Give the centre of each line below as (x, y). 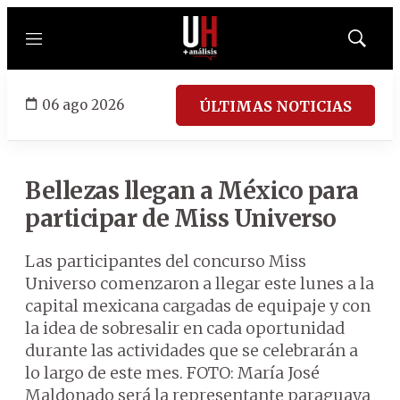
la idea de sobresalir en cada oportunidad (185, 328)
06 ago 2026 (83, 104)
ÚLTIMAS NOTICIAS (275, 106)
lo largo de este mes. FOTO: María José (172, 373)
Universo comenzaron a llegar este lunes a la (200, 283)
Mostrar (375, 44)
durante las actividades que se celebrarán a (192, 350)
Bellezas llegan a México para (192, 191)
